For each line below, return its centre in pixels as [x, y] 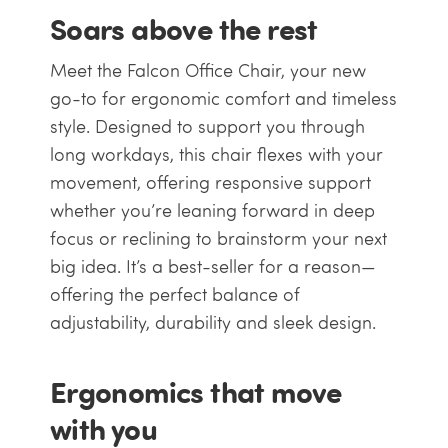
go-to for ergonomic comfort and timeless [223, 99]
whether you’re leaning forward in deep [212, 211]
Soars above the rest [183, 28]
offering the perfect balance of [174, 295]
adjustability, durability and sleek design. [212, 323]
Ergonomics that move [195, 391]
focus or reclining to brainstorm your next [218, 239]
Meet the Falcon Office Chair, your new [207, 71]
